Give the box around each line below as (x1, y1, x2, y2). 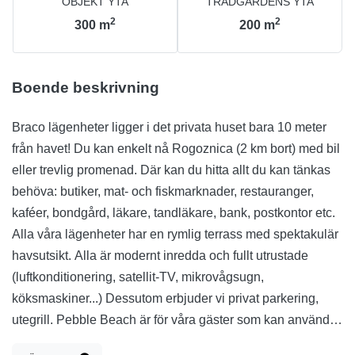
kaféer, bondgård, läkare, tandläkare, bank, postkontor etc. (12, 206, 335, 220)
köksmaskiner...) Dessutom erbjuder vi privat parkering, (12, 292, 319, 306)
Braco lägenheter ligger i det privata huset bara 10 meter (12, 120, 326, 135)
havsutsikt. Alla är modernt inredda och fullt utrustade (12, 249, 308, 263)
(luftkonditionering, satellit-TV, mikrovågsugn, (12, 270, 264, 284)
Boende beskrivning (12, 79, 159, 97)
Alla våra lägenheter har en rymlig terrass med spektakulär (12, 227, 338, 242)
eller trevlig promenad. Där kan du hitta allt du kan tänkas (12, 163, 330, 177)
